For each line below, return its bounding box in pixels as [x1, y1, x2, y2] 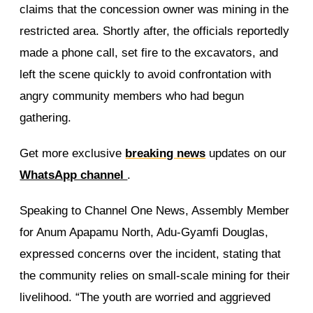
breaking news [125, 146, 206, 160]
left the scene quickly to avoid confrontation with [20, 67, 272, 81]
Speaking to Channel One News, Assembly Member [20, 203, 290, 217]
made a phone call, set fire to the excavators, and [20, 45, 279, 59]
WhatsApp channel [20, 168, 128, 182]
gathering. [20, 110, 72, 124]
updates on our [205, 146, 287, 160]
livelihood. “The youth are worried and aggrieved [20, 290, 271, 304]
